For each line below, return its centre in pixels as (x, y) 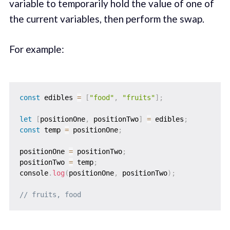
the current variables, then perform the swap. (107, 19)
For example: (36, 49)
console (34, 173)
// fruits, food (50, 195)
